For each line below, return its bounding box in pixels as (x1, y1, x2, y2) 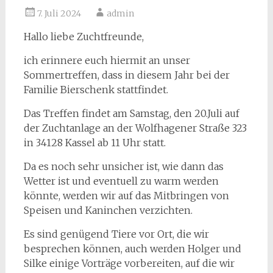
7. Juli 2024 (37, 8, 81, 19)
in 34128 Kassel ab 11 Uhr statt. (23, 136, 166, 149)
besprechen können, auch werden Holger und (23, 243, 241, 255)
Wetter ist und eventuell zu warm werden (23, 175, 219, 187)
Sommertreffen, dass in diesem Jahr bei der (23, 69, 230, 81)
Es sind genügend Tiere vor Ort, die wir (23, 228, 209, 240)
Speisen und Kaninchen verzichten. (23, 204, 193, 216)
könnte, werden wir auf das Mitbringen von (23, 190, 229, 202)
